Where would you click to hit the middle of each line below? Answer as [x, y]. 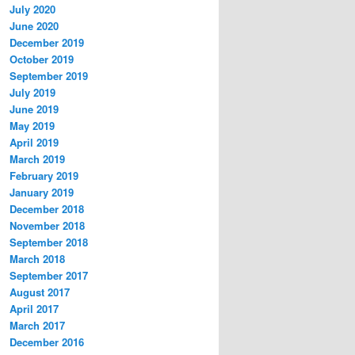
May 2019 [32, 126]
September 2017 [49, 276]
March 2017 [37, 326]
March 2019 [37, 159]
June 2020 [34, 26]
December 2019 [47, 43]
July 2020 [32, 10]
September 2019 [49, 76]
